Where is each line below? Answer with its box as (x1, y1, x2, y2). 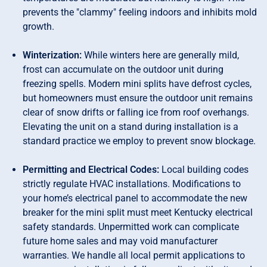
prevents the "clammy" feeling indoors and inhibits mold (23, 7, 257, 18)
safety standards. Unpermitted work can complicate (23, 221, 240, 233)
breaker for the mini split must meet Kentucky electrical (23, 207, 253, 219)
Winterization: (23, 49, 85, 61)
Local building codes (162, 164, 249, 176)
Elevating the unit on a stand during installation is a (23, 121, 239, 133)
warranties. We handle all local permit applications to (23, 250, 246, 262)
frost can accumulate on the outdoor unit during (23, 64, 224, 76)
